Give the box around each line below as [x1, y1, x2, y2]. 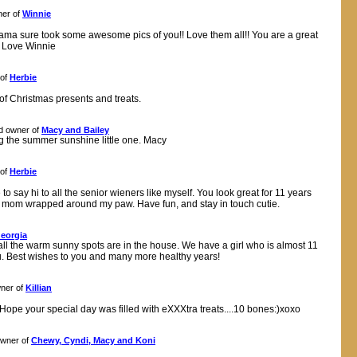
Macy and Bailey [41, 125, 109, 135]
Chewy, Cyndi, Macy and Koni [31, 335, 155, 345]
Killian [25, 283, 52, 292]
